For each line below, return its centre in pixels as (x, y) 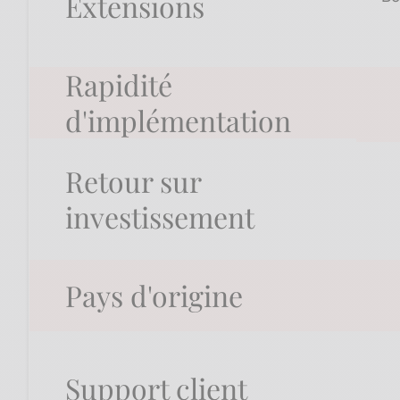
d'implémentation (178, 121)
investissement (160, 217)
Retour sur (133, 181)
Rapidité (119, 85)
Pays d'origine (154, 296)
